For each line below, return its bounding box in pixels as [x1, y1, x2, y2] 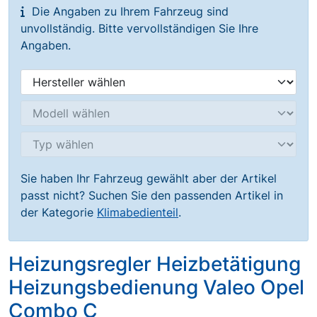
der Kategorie [21, 205, 97, 219]
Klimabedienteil [97, 205, 178, 219]
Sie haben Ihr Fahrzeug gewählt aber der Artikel [21, 171, 277, 185]
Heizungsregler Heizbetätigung [8, 252, 301, 276]
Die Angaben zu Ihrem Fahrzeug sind [28, 4, 229, 18]
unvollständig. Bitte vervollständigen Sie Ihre [21, 21, 258, 35]
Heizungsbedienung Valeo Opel [8, 275, 304, 299]
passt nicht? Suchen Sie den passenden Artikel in [21, 188, 283, 202]
